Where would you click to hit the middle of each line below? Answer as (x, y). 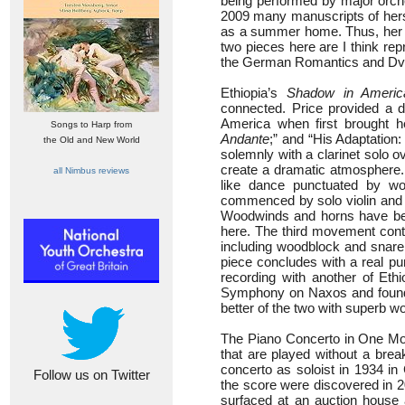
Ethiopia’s (254, 93)
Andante (245, 139)
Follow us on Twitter (91, 375)
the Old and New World (91, 140)
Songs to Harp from (91, 124)
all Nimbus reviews (91, 170)
